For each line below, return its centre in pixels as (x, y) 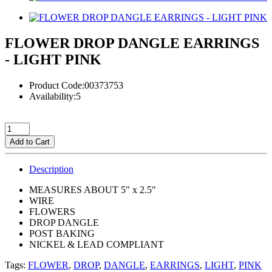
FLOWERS (53, 211)
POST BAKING (63, 233)
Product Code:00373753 (76, 85)
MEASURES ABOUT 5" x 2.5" (94, 189)
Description (51, 169)
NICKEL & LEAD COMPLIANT (98, 244)
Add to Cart (30, 141)
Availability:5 (55, 96)
